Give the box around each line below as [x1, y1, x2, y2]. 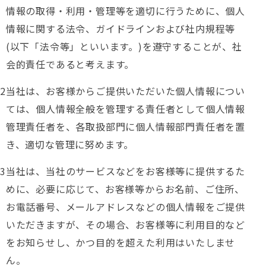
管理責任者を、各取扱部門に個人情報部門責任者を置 [5, 119, 246, 134]
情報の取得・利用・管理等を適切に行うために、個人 [5, 4, 246, 18]
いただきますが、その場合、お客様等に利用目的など [5, 217, 246, 232]
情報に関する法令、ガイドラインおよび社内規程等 [5, 21, 236, 36]
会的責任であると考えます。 [5, 57, 135, 71]
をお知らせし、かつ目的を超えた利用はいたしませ [5, 235, 236, 249]
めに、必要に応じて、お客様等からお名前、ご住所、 [5, 182, 245, 196]
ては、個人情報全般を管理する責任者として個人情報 [5, 102, 246, 116]
